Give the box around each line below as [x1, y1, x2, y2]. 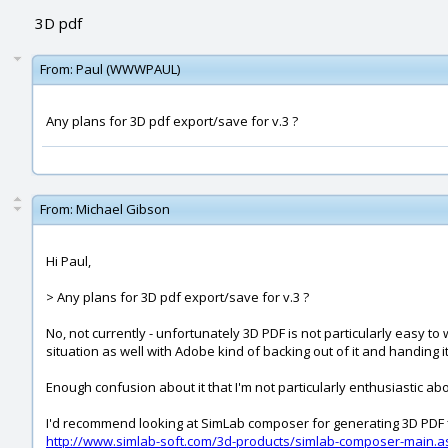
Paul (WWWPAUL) [76, 60, 180, 78]
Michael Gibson [76, 200, 170, 218]
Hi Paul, [46, 252, 91, 270]
